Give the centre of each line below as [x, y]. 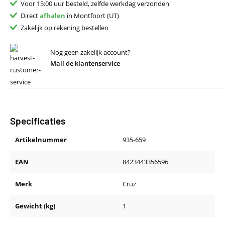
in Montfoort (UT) [92, 16]
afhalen [52, 16]
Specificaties [38, 121]
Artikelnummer [41, 139]
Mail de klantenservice [85, 63]
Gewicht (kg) [35, 206]
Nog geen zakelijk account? [90, 52]
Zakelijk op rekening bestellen [64, 28]
